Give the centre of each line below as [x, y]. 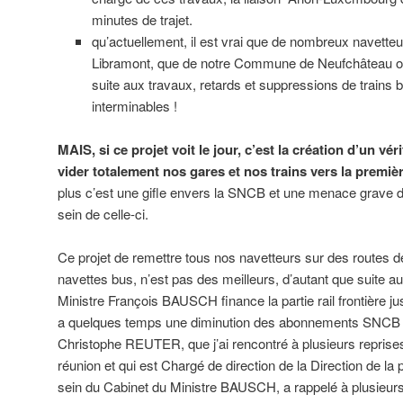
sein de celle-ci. [103, 214]
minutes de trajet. [142, 19]
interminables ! [134, 105]
